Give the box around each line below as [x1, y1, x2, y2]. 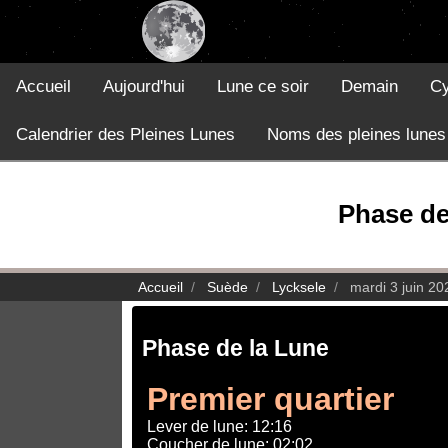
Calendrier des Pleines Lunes [16, 125, 235, 144]
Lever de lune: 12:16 [147, 417, 292, 435]
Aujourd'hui [103, 77, 185, 96]
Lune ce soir [217, 77, 309, 96]
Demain [341, 77, 398, 96]
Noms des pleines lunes [267, 125, 446, 144]
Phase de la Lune [142, 334, 329, 361]
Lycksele [272, 278, 326, 295]
